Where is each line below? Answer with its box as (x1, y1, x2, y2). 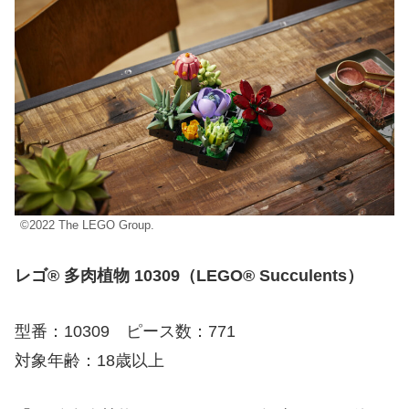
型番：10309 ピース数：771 (15, 322, 236, 341)
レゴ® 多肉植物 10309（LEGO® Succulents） (15, 267, 363, 286)
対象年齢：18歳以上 (15, 351, 164, 371)
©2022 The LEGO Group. (20, 218, 154, 232)
